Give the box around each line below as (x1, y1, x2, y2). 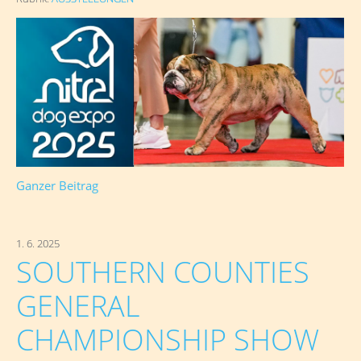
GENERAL (16, 286, 139, 325)
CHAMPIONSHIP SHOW (16, 320, 319, 359)
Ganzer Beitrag (16, 177, 98, 193)
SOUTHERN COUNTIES (16, 252, 309, 291)
